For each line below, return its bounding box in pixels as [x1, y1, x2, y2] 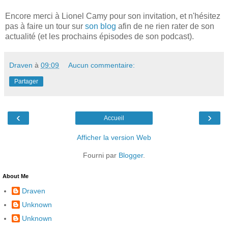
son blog [85, 22, 116, 31]
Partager [14, 78, 38, 85]
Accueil [104, 115, 124, 122]
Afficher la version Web [77, 133, 151, 142]
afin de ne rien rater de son [116, 22, 214, 31]
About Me [3, 173, 28, 180]
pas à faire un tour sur [5, 22, 85, 31]
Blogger [119, 151, 143, 160]
